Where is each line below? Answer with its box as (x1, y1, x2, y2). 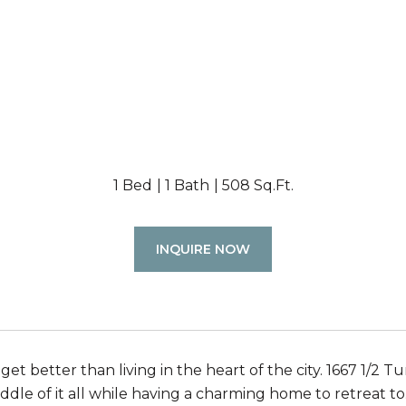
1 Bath (164, 177, 209, 194)
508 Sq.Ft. (221, 177, 294, 194)
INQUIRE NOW (156, 241, 250, 257)
